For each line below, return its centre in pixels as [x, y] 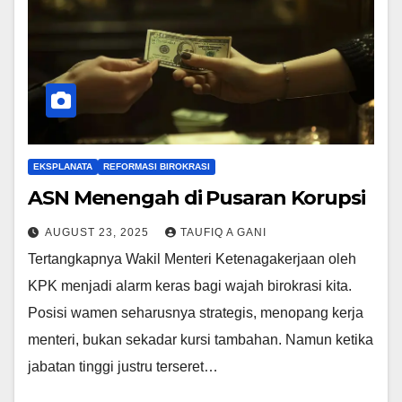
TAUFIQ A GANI [223, 232]
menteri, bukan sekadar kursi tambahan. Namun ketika [201, 339]
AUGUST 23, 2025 [99, 232]
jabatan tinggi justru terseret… [123, 366]
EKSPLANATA [63, 166]
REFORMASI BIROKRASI [157, 166]
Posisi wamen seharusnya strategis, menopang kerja [196, 312]
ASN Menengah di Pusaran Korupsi [197, 197]
